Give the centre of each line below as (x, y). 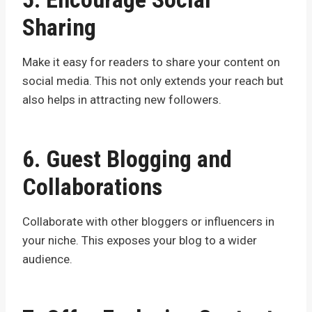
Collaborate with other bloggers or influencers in (148, 221)
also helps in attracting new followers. (122, 99)
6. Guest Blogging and (127, 158)
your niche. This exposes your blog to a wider (140, 240)
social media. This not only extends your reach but (153, 80)
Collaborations (92, 186)
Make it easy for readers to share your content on (151, 62)
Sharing (59, 27)
